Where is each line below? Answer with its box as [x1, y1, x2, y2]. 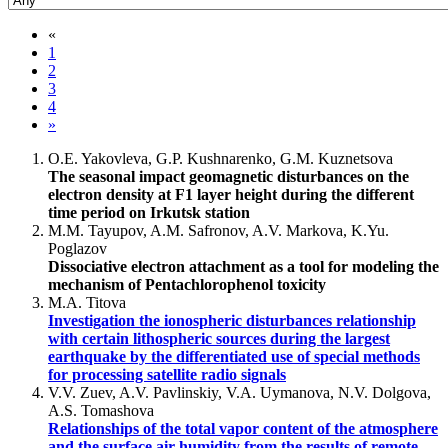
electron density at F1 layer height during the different [48, 186, 414, 204]
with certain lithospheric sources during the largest [48, 330, 390, 348]
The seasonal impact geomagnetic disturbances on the [48, 168, 409, 186]
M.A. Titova [48, 294, 126, 312]
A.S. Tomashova [48, 402, 154, 420]
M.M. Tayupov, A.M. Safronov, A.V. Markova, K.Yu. [48, 222, 389, 240]
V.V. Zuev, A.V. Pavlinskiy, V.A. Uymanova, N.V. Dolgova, [48, 384, 431, 402]
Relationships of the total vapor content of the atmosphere [48, 420, 438, 438]
